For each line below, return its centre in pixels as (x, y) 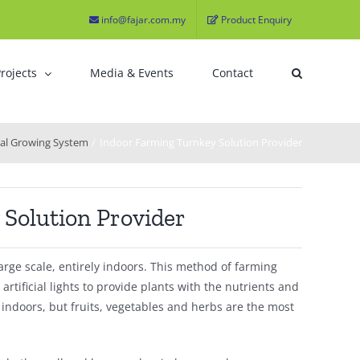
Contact (233, 73)
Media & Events (132, 73)
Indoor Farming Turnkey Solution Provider (201, 143)
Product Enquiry (256, 19)
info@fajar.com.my (143, 19)
